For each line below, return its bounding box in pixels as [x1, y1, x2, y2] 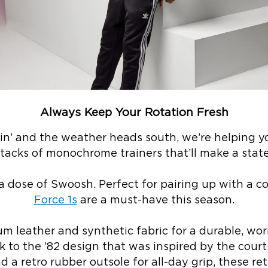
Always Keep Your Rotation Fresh [39, 106, 229, 118]
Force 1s [33, 195, 77, 206]
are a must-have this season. [77, 195, 234, 206]
